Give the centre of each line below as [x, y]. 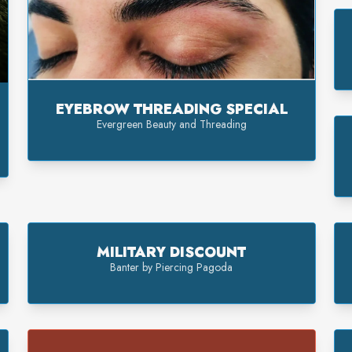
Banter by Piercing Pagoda [172, 267]
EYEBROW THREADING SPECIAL [171, 110]
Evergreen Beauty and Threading [171, 125]
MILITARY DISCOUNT [172, 252]
